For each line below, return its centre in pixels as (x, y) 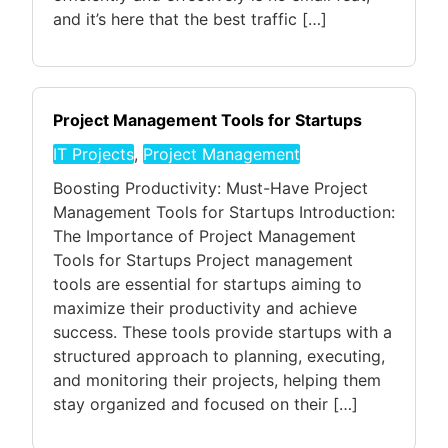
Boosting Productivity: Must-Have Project (210, 187)
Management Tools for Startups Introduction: (224, 211)
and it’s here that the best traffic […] (190, 19)
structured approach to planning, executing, (219, 355)
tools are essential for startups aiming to (207, 283)
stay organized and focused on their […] (205, 403)
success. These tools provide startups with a (222, 331)
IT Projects (93, 153)
